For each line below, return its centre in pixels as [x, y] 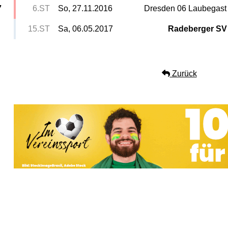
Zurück [183, 73]
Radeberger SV [197, 28]
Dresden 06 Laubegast [186, 8]
